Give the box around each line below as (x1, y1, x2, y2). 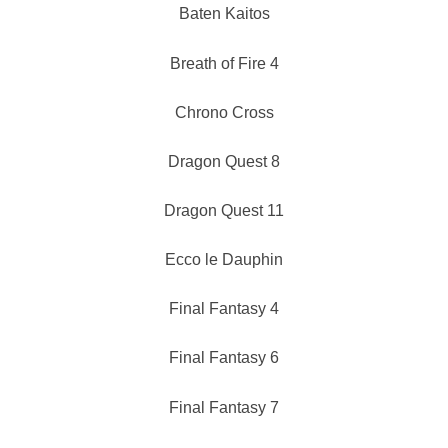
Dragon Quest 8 (168, 152, 280, 170)
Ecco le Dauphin (165, 251, 283, 269)
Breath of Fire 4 (169, 54, 279, 72)
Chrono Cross (174, 103, 274, 121)
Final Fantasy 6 (169, 349, 279, 367)
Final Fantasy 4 (169, 300, 279, 318)
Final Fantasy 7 (169, 398, 279, 416)
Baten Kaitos (178, 5, 270, 23)
